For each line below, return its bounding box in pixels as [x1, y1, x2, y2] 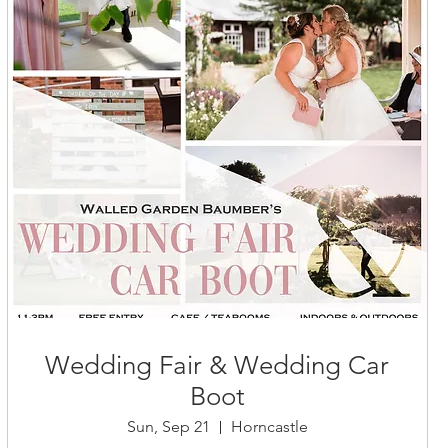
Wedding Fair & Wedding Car [45, 350, 390, 382]
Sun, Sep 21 [126, 417, 210, 437]
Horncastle [230, 417, 308, 437]
